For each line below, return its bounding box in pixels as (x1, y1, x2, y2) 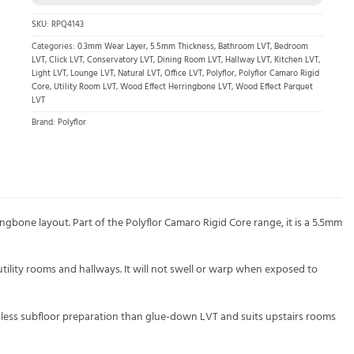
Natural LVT (118, 67, 160, 81)
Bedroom (274, 40, 308, 55)
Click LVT (49, 54, 83, 68)
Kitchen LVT (274, 54, 318, 68)
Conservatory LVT (87, 54, 153, 68)
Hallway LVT (225, 54, 270, 68)
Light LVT (32, 67, 66, 81)
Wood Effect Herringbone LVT (120, 81, 232, 95)
